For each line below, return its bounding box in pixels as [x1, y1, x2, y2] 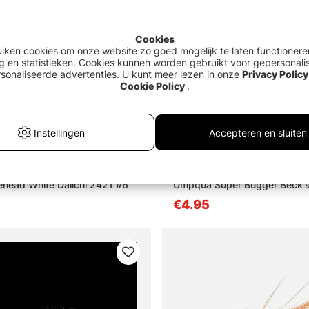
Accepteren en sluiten [208, 126, 307, 139]
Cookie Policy [119, 80, 185, 92]
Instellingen [34, 126, 85, 139]
